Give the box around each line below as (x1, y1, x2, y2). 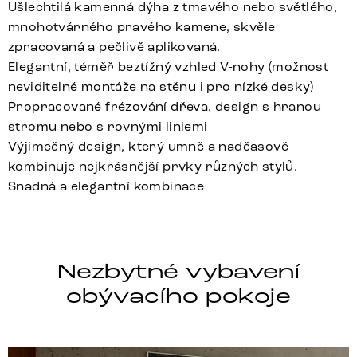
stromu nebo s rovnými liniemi (8, 118, 208, 134)
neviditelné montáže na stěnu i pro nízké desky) (8, 78, 314, 94)
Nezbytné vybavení (57, 258, 300, 284)
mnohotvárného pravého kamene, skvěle (8, 18, 276, 34)
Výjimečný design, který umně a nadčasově (8, 138, 288, 154)
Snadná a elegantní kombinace (8, 178, 205, 194)
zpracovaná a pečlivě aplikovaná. (8, 38, 221, 54)
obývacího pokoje (65, 283, 292, 309)
